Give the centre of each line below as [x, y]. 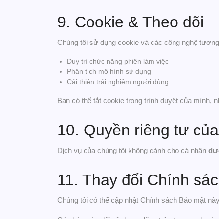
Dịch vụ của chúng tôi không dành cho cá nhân [133, 150]
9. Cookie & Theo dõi [131, 22]
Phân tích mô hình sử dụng [109, 71]
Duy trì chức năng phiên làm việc [118, 61]
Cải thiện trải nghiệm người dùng [118, 82]
